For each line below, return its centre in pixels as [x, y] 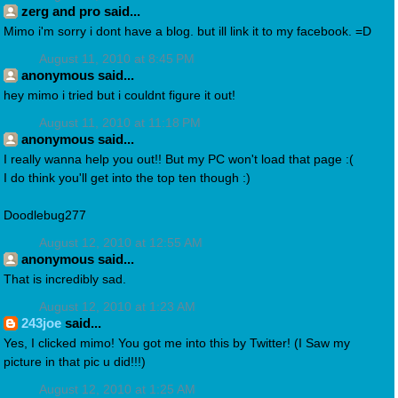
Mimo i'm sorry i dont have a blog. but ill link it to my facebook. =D [187, 31]
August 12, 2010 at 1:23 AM [117, 306]
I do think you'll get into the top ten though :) [127, 178]
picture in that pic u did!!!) [75, 362]
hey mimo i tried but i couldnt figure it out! [119, 95]
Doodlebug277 [45, 215]
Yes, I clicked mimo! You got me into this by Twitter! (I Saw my [177, 343]
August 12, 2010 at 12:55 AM [121, 243]
